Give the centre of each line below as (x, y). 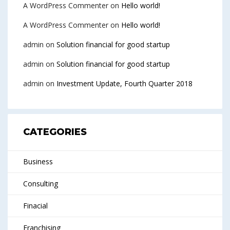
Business (38, 162)
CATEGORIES (55, 132)
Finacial (35, 206)
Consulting (41, 184)
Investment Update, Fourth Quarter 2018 (124, 84)
